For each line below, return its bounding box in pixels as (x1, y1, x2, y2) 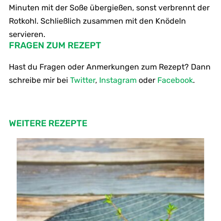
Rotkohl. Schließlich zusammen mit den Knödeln (8, 16, 186, 26)
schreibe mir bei (8, 75, 70, 85)
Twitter (70, 75, 95, 85)
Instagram (99, 75, 137, 85)
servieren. (8, 29, 45, 39)
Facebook (157, 75, 193, 85)
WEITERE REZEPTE (8, 117, 87, 129)
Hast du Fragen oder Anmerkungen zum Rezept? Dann (8, 62, 211, 72)
